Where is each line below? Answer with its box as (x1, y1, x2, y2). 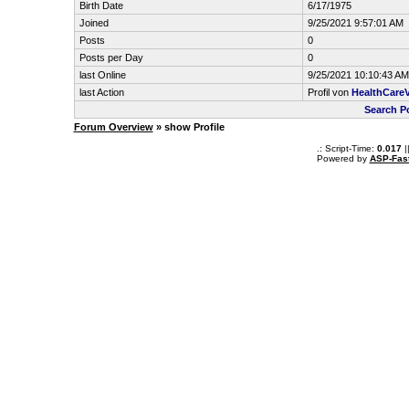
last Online (79, 69, 126, 80)
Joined (79, 17, 109, 28)
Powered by (316, 153, 370, 163)
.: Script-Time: (316, 143, 377, 153)
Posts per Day (79, 52, 143, 63)
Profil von (307, 87, 351, 98)
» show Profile (152, 121, 225, 132)
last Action (79, 87, 124, 98)
